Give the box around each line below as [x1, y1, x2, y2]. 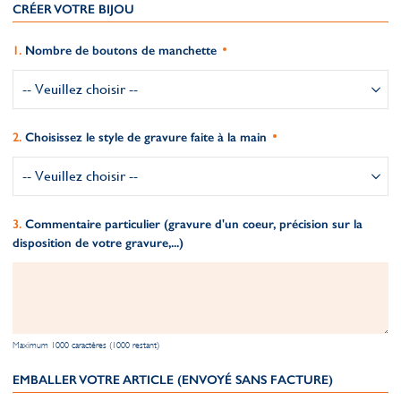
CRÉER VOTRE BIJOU [13, 2, 134, 17]
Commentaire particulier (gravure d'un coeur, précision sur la [25, 217, 363, 232]
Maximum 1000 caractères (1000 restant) [13, 340, 159, 350]
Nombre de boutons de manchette [25, 43, 217, 58]
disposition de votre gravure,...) [13, 235, 183, 251]
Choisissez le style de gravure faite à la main [25, 130, 267, 145]
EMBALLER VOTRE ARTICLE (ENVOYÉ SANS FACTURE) [13, 372, 333, 388]
